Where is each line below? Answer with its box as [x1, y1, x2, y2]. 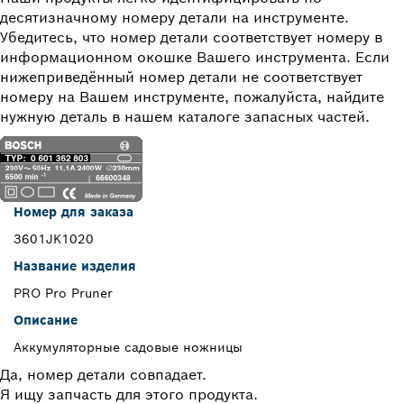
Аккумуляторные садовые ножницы [14, 339, 243, 356]
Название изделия [14, 258, 136, 275]
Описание [14, 312, 78, 329]
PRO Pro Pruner [14, 285, 113, 302]
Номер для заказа [14, 204, 133, 221]
